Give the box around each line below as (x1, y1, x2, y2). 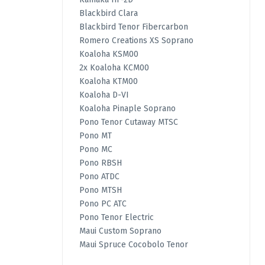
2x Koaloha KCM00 (79, 63, 149, 73)
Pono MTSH (79, 185, 122, 196)
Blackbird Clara (79, 8, 138, 19)
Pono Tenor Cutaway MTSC (79, 117, 178, 128)
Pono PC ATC (79, 199, 127, 209)
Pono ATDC (79, 172, 119, 182)
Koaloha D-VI (79, 90, 129, 101)
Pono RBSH (79, 158, 122, 169)
